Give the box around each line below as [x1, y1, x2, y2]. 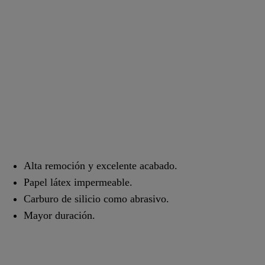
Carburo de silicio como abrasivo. [24, 192, 169, 205]
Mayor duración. [24, 209, 95, 221]
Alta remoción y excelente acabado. [24, 159, 177, 172]
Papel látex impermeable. [24, 176, 132, 188]
